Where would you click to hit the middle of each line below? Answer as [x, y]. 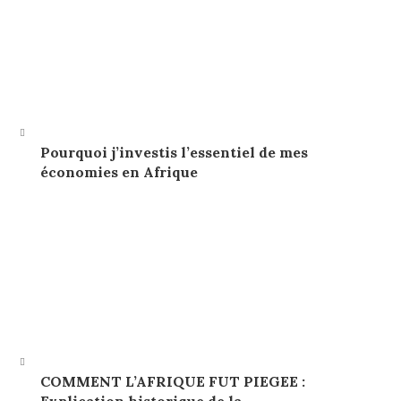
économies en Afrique [119, 172]
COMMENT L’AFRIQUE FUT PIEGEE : [172, 382]
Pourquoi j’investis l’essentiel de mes [174, 153]
